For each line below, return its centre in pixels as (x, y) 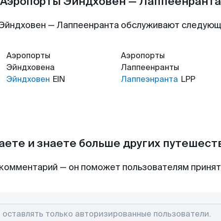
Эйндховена (31, 67)
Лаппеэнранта (149, 79)
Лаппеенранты (150, 67)
